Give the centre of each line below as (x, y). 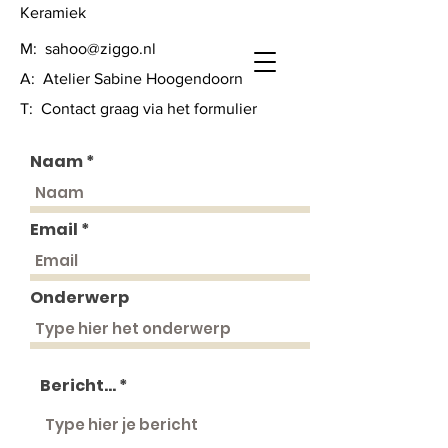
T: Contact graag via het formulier (138, 108)
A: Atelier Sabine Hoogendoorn (131, 78)
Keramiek (53, 12)
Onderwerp (79, 297)
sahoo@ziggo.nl (100, 48)
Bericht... (78, 385)
